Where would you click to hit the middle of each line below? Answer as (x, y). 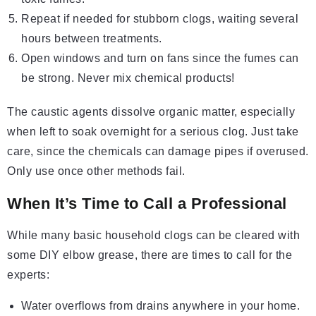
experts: (28, 275)
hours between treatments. (92, 39)
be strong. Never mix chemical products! (128, 78)
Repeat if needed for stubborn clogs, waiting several (160, 19)
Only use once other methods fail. (96, 171)
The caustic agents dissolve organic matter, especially (151, 112)
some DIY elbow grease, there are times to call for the (150, 255)
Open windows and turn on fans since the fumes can (160, 59)
